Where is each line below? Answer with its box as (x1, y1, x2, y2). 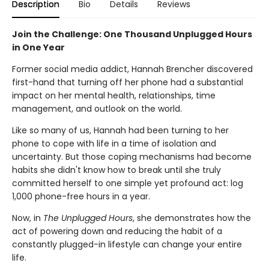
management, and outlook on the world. (12, 102, 184, 115)
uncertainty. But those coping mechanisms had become (12, 150, 252, 163)
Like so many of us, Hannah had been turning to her (12, 124, 229, 136)
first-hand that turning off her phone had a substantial (12, 76, 243, 88)
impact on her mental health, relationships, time (12, 89, 216, 101)
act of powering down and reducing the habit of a (12, 225, 222, 237)
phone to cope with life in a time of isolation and (12, 137, 216, 150)
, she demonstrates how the (133, 211, 251, 224)
